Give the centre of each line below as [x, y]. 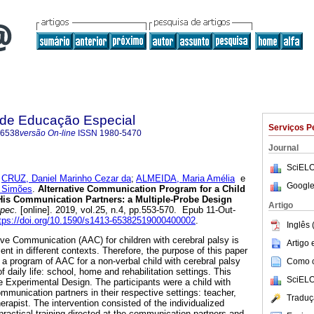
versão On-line [48, 133]
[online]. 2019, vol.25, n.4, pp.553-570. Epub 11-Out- [127, 210]
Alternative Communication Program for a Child [140, 189]
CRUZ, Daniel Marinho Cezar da [66, 179]
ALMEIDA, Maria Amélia [185, 179]
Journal [284, 148]
